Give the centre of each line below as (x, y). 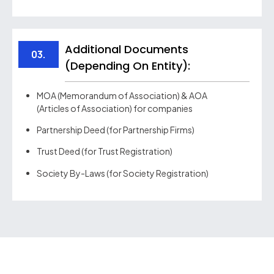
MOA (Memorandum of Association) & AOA (122, 95)
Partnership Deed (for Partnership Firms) (116, 130)
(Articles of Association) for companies (115, 108)
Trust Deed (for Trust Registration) (105, 151)
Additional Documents (126, 49)
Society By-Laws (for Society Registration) (123, 173)
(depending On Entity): (127, 65)
